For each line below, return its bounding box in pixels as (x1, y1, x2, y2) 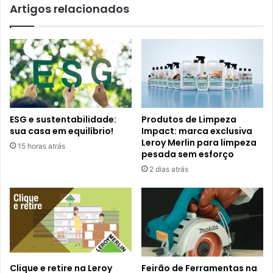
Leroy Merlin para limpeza (141, 136, 257, 149)
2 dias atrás (149, 164, 188, 174)
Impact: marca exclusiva (141, 124, 252, 137)
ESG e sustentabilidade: (10, 113, 116, 126)
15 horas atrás (18, 141, 65, 151)
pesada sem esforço (141, 147, 236, 160)
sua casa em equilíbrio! (10, 124, 113, 137)
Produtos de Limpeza (141, 113, 236, 126)
